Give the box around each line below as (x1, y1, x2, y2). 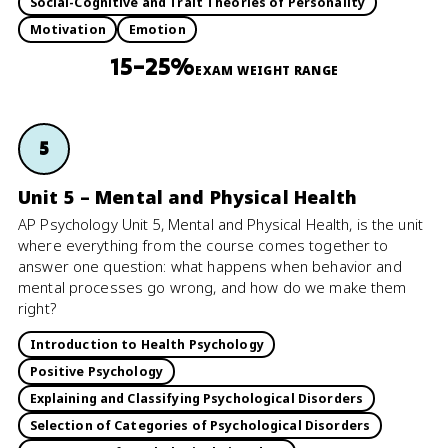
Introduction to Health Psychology (29, 335, 264, 353)
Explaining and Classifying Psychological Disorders (29, 389, 364, 407)
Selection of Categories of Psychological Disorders (29, 416, 371, 434)
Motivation (29, 20, 106, 38)
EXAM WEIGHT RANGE (195, 62, 339, 78)
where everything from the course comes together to (18, 235, 389, 255)
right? (18, 298, 56, 318)
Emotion (128, 20, 186, 38)
